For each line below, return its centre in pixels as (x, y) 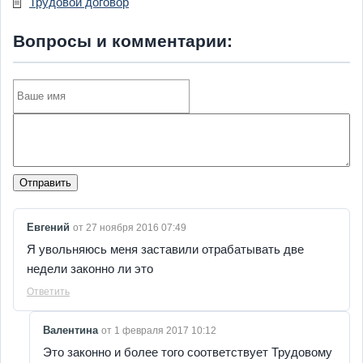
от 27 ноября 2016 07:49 (130, 228)
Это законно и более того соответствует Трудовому (188, 352)
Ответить (48, 292)
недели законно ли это (90, 269)
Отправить (45, 183)
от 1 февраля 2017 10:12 (159, 331)
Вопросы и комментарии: (123, 41)
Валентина (72, 331)
